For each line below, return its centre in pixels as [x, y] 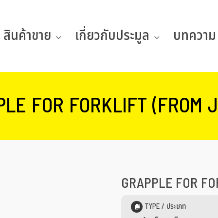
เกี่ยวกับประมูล [112, 36]
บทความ [195, 36]
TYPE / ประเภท [164, 207]
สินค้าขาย [27, 36]
